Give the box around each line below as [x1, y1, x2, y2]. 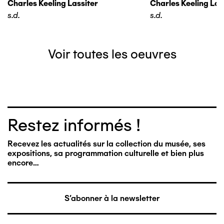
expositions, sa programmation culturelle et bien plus [7, 148, 204, 158]
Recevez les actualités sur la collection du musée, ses [7, 139, 205, 148]
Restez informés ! [7, 115, 140, 135]
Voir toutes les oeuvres [47, 46, 176, 61]
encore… [7, 158, 39, 167]
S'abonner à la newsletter [64, 193, 159, 203]
